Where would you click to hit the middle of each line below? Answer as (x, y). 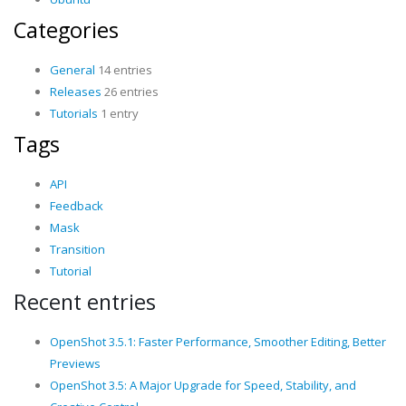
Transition (77, 249)
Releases (76, 92)
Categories (66, 30)
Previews (75, 363)
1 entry (118, 113)
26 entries (130, 92)
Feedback (77, 206)
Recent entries (85, 302)
